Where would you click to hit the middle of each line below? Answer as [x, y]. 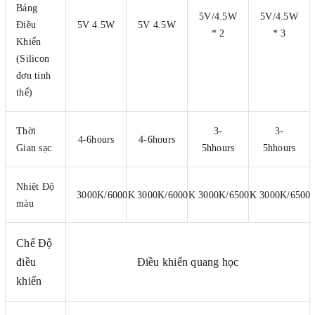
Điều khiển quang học [188, 262]
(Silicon [33, 58]
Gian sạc [34, 148]
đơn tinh [33, 75]
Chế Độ [34, 243]
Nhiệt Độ [35, 186]
